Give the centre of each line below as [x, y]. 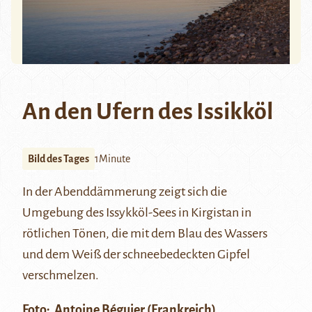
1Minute [112, 158]
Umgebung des [64, 212]
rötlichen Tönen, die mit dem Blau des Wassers [145, 233]
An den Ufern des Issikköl [148, 111]
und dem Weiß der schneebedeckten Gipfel [136, 254]
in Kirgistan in [214, 212]
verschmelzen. [61, 275]
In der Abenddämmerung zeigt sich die [125, 191]
